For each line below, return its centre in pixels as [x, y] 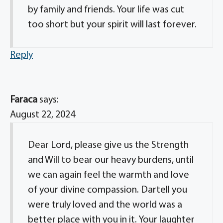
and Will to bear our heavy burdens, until [111, 160]
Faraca [24, 100]
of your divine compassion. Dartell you [108, 190]
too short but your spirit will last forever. [112, 25]
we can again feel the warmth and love [109, 175]
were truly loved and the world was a [105, 205]
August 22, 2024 [43, 115]
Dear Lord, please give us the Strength [108, 145]
